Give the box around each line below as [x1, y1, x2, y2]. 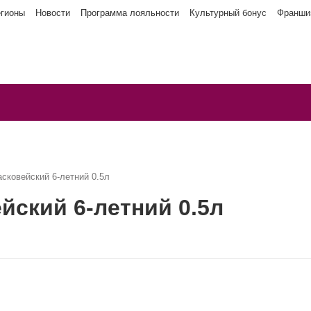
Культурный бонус [190, 8, 267, 18]
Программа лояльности [81, 8, 179, 18]
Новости [35, 8, 70, 18]
